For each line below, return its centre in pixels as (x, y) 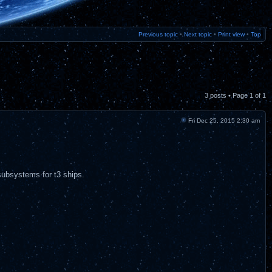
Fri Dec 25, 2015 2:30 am (223, 120)
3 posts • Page (227, 95)
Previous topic (158, 34)
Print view (231, 34)
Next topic (198, 34)
